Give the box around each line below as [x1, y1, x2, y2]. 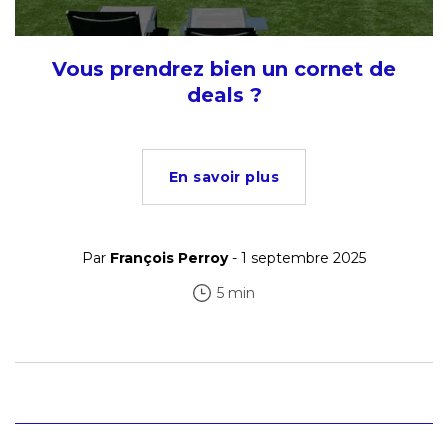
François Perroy [110, 248, 228, 267]
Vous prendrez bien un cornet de [52, 56, 396, 81]
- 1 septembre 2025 [228, 248, 366, 267]
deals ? [186, 82, 262, 107]
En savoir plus [169, 167, 279, 186]
